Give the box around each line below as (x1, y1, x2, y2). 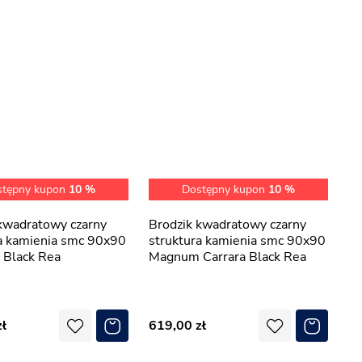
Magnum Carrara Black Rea (149, 248, 306, 266)
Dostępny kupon (182, 182, 268, 197)
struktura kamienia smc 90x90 (149, 232, 326, 250)
